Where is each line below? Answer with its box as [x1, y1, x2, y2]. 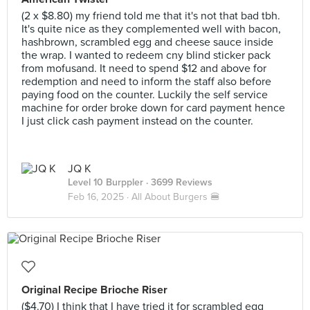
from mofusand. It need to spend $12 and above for [21, 62, 266, 75]
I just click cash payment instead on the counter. [21, 114, 253, 128]
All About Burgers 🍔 [131, 191, 220, 203]
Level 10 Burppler [68, 176, 143, 188]
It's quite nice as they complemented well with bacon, [21, 22, 281, 36]
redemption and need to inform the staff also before [21, 75, 271, 89]
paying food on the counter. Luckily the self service [21, 88, 268, 102]
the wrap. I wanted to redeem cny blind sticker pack [21, 48, 271, 62]
